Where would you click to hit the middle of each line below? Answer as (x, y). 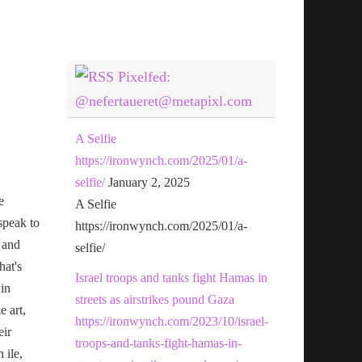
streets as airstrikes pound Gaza (155, 299)
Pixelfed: (145, 76)
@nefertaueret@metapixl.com (164, 101)
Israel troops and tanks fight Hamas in (172, 277)
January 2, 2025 (149, 182)
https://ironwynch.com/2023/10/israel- (172, 321)
